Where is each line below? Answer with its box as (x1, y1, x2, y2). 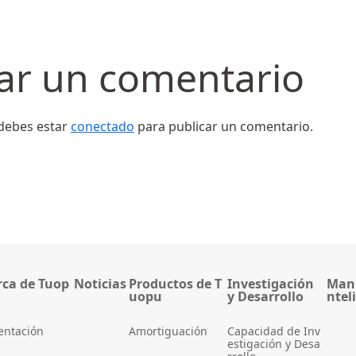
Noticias (73, 275, 126, 293)
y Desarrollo (227, 288, 304, 306)
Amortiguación (129, 323, 208, 339)
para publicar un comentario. (134, 118, 313, 136)
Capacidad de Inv (227, 323, 321, 339)
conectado (71, 118, 134, 136)
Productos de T (129, 275, 222, 293)
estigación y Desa (227, 336, 321, 352)
